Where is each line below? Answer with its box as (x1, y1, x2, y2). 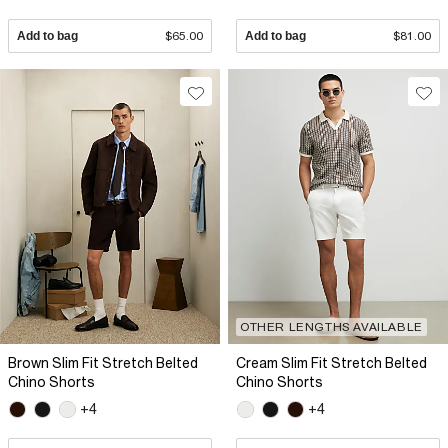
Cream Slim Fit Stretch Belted (236, 355, 427, 372)
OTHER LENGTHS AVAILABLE (240, 320, 423, 335)
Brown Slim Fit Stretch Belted (8, 355, 198, 372)
